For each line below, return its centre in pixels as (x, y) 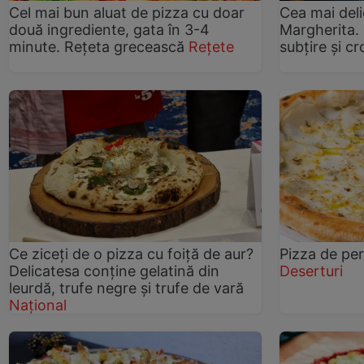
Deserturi (312, 271)
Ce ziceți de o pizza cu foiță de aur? (131, 254)
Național (38, 305)
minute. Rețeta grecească (97, 47)
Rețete (211, 47)
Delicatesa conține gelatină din (114, 271)
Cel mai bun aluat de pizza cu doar (127, 13)
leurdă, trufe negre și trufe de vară (126, 288)
